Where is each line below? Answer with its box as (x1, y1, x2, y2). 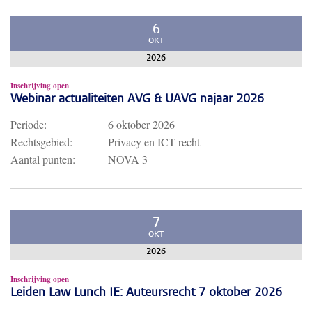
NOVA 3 (108, 152, 148, 166)
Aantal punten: (10, 152, 75, 166)
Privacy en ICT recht (108, 134, 200, 149)
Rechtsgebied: (10, 134, 72, 149)
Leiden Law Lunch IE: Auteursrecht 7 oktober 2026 (10, 287, 282, 299)
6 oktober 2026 (108, 117, 175, 132)
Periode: (10, 117, 47, 132)
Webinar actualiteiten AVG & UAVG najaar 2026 (10, 93, 264, 106)
